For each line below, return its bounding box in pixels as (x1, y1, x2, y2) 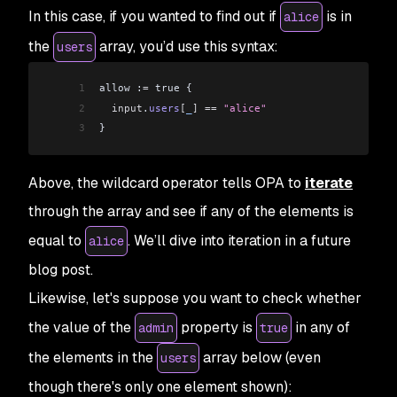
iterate (305, 173, 353, 192)
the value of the (28, 317, 135, 337)
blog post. (28, 260, 93, 279)
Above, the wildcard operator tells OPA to (28, 173, 305, 192)
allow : (99, 82, 143, 95)
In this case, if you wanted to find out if (28, 7, 280, 27)
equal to (28, 230, 85, 250)
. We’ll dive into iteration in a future (128, 230, 351, 250)
